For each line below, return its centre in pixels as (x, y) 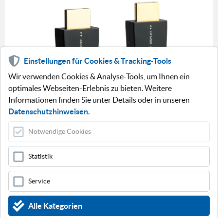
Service (39, 181)
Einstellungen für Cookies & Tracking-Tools (98, 61)
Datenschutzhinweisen (48, 111)
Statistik (40, 156)
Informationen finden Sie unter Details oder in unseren (99, 100)
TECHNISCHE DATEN (103, 209)
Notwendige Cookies (60, 131)
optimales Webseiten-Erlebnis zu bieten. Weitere (90, 88)
